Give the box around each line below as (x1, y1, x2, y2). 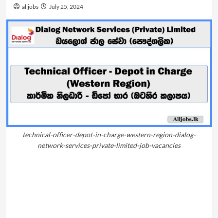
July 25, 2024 (48, 3, 83, 10)
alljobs (20, 3, 38, 10)
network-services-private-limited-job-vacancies (37, 141, 181, 150)
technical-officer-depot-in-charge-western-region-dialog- (22, 130, 196, 139)
